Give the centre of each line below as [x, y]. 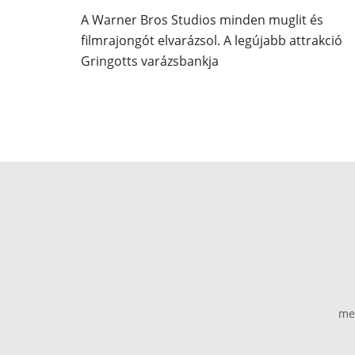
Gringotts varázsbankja [149, 61]
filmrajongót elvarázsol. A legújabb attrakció [211, 41]
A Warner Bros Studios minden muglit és [202, 20]
